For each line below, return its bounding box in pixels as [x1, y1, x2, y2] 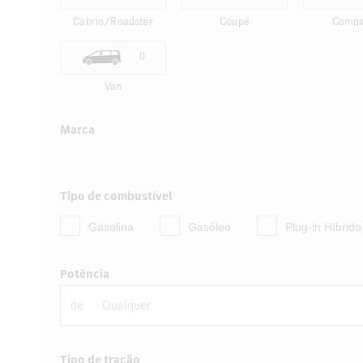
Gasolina [88, 220, 134, 233]
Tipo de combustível [60, 188, 173, 204]
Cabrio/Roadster [73, 16, 153, 28]
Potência [60, 266, 109, 282]
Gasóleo [188, 220, 231, 233]
